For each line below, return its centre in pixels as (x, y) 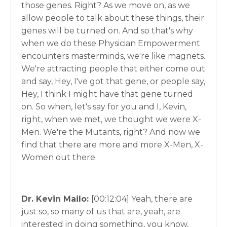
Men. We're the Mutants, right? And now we (111, 132)
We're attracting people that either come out (113, 69)
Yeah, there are (162, 199)
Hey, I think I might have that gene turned (107, 94)
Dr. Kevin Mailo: (56, 199)
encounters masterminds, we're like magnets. (113, 56)
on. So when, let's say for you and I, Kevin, (104, 107)
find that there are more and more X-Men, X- (112, 145)
